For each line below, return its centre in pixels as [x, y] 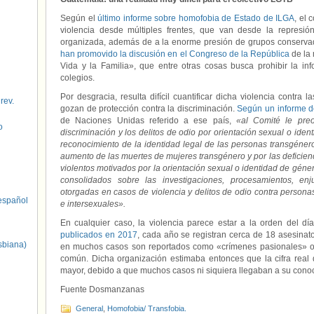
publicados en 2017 [99, 235]
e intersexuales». [93, 204]
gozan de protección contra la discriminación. [149, 109]
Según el [79, 18]
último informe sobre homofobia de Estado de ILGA [196, 18]
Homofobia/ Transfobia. [147, 308]
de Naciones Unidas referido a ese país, [148, 121]
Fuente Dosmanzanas [102, 289]
